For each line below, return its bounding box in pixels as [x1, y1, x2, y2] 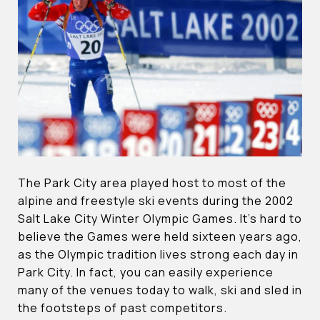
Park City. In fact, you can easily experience [18, 264, 274, 281]
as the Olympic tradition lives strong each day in [18, 246, 299, 263]
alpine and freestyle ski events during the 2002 [18, 193, 294, 209]
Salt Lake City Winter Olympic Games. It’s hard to [18, 211, 302, 227]
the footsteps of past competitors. [18, 300, 227, 316]
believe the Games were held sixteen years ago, [18, 229, 302, 245]
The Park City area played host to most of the [18, 175, 286, 191]
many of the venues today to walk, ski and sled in [18, 282, 302, 299]
